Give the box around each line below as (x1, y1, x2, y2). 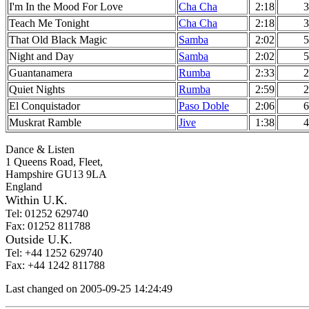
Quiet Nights (9, 83, 65, 95)
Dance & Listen (6, 143, 74, 155)
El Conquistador (9, 100, 80, 112)
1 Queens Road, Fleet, (6, 156, 103, 168)
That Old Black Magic (9, 34, 107, 46)
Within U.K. (6, 193, 68, 207)
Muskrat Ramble (9, 117, 81, 128)
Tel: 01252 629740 (6, 208, 88, 219)
